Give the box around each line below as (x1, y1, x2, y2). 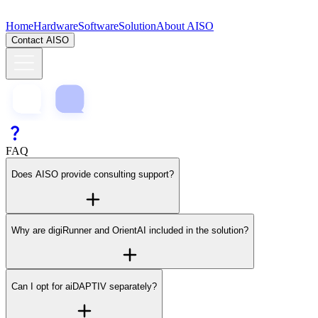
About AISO (156, 20, 214, 32)
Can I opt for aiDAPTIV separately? (11, 280, 157, 292)
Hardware (33, 20, 78, 32)
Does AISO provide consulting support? (11, 169, 174, 180)
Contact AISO (11, 35, 69, 45)
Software (78, 20, 119, 32)
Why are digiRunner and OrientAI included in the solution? (11, 224, 248, 236)
